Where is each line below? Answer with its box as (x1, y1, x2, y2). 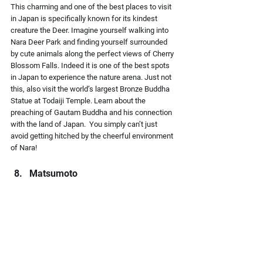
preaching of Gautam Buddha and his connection (11, 108, 174, 117)
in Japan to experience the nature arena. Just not (11, 73, 173, 82)
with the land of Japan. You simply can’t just (11, 120, 159, 129)
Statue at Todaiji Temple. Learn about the (11, 96, 147, 105)
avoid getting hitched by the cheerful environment (11, 131, 175, 140)
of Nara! (11, 143, 37, 152)
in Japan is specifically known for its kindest (11, 14, 159, 23)
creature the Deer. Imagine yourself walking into (11, 26, 170, 35)
